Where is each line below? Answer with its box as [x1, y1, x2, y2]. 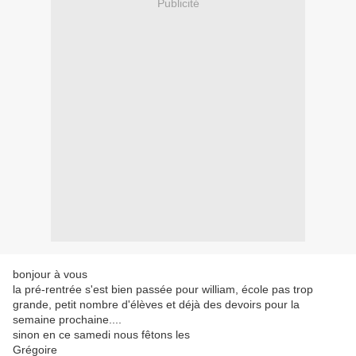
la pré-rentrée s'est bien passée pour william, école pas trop [13, 283, 313, 296]
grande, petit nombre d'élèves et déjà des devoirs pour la [13, 298, 300, 311]
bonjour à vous [13, 268, 87, 281]
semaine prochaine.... [13, 313, 122, 327]
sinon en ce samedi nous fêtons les [13, 328, 190, 342]
